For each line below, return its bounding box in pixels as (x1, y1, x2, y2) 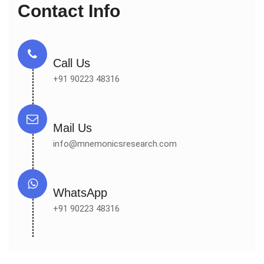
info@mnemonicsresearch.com (53, 138, 177, 149)
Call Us (53, 57, 90, 70)
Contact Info (18, 1, 120, 21)
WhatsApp (53, 186, 107, 199)
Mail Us (53, 121, 92, 134)
